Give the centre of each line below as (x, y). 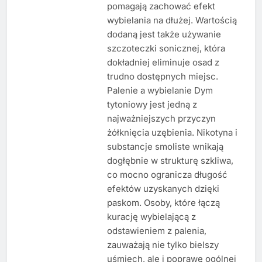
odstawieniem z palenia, (156, 230)
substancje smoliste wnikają (165, 146)
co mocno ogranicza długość (167, 174)
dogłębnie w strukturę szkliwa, (170, 160)
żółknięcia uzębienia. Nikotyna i (172, 132)
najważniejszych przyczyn (161, 118)
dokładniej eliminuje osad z (163, 62)
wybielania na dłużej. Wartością (172, 20)
